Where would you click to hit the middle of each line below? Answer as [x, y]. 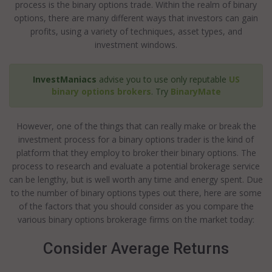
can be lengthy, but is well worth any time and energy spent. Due [136, 179]
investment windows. [136, 45]
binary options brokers [101, 91]
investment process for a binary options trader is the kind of [136, 139]
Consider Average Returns [136, 248]
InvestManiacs [64, 79]
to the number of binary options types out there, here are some [136, 193]
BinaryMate [195, 91]
